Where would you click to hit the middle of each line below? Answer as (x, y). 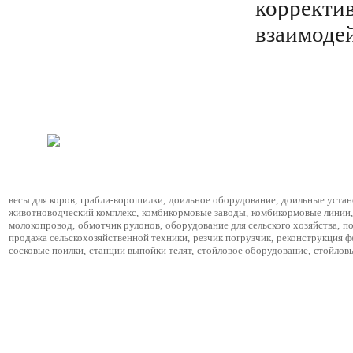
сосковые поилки (46, 250)
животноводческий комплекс (72, 212)
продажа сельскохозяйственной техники (98, 238)
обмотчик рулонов (119, 225)
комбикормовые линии (301, 212)
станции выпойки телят (140, 250)
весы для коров (42, 200)
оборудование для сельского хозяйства (251, 225)
